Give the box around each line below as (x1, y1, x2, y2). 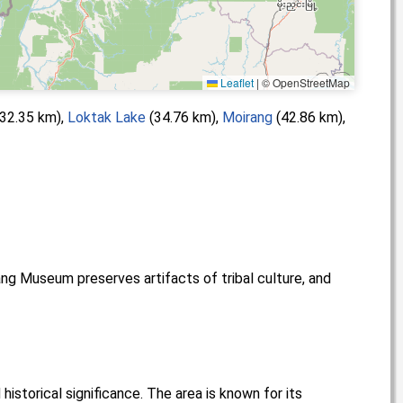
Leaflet (218, 74, 254, 90)
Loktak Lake (67, 108, 146, 126)
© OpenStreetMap (259, 74, 350, 90)
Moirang (222, 108, 273, 126)
